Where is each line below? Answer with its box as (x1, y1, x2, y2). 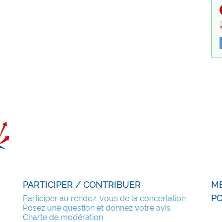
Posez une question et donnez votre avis (23, 203, 170, 213)
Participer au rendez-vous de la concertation (23, 194, 186, 204)
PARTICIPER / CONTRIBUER (23, 180, 141, 190)
